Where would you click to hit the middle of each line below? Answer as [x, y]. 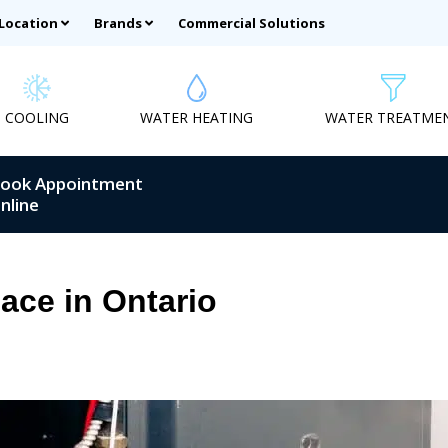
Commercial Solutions [251, 23]
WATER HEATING [197, 117]
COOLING [36, 117]
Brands [118, 23]
